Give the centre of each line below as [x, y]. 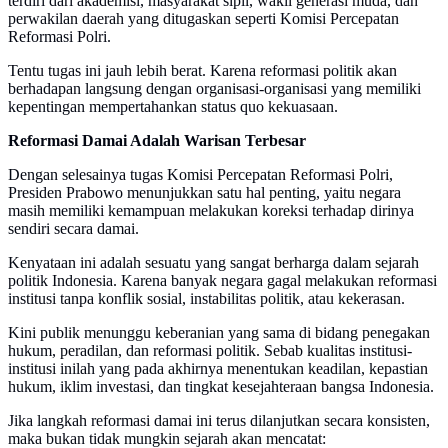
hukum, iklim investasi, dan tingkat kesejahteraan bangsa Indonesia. [221, 387]
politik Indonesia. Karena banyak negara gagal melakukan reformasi [222, 281]
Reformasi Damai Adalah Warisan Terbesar [157, 141]
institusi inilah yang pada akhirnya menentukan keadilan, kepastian [218, 369]
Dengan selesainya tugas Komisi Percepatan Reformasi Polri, [200, 175]
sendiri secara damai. [73, 229]
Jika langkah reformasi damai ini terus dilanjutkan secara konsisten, [219, 421]
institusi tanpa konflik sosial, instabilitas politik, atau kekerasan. [206, 299]
